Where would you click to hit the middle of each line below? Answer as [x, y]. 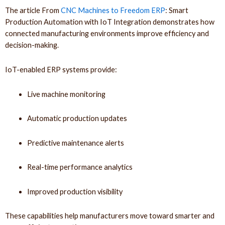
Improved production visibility [75, 191]
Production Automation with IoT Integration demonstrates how [110, 22]
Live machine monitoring [66, 94]
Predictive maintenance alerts [75, 143]
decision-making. [32, 45]
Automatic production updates [77, 119]
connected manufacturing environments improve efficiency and [107, 34]
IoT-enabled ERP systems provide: [61, 69]
